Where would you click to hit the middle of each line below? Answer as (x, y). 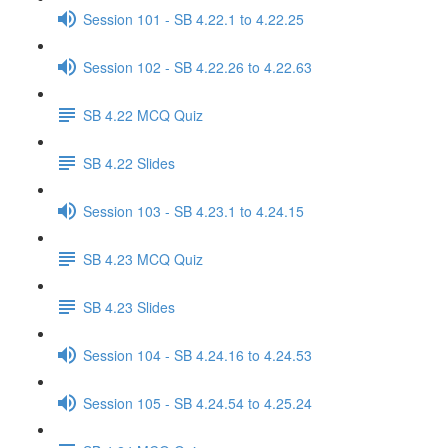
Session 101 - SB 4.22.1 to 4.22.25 (193, 18)
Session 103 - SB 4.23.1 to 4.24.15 (193, 210)
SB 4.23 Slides (129, 306)
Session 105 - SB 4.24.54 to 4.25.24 (197, 402)
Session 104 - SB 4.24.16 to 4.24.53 (197, 354)
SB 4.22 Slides (129, 162)
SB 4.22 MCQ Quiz (143, 114)
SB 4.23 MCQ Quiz (143, 258)
